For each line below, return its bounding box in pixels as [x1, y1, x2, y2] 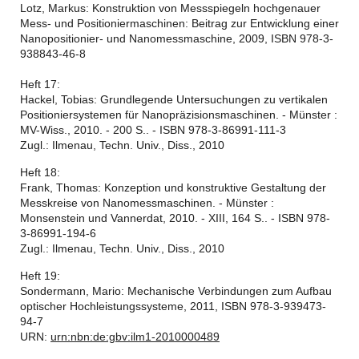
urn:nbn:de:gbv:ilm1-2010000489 [50, 330, 220, 343]
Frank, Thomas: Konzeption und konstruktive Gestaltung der [20, 181, 326, 194]
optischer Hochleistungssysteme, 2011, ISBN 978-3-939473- [20, 300, 326, 313]
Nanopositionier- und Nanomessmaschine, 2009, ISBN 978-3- [20, 32, 333, 45]
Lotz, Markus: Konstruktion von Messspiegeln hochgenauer [20, 2, 321, 14]
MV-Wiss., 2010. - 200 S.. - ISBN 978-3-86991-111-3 [20, 123, 286, 136]
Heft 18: [20, 166, 63, 179]
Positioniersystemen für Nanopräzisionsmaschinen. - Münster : [20, 108, 337, 121]
